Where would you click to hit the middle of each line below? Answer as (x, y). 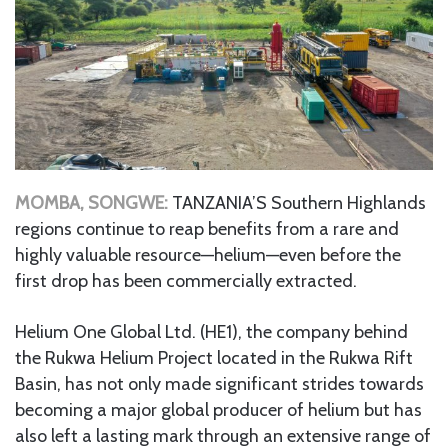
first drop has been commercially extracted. (186, 281)
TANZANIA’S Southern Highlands (299, 203)
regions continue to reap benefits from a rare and (207, 229)
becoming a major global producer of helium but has (218, 410)
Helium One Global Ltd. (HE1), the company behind (211, 332)
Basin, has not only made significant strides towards (219, 384)
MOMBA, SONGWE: (91, 203)
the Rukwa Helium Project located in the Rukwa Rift (214, 358)
